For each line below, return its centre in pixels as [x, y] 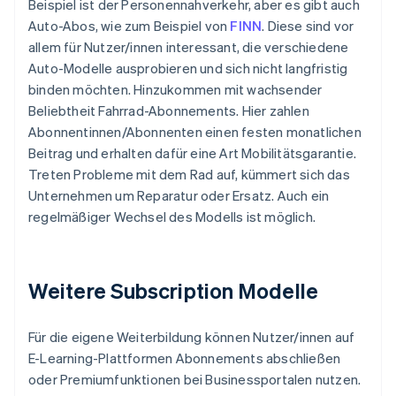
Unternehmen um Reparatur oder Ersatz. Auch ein [179, 196]
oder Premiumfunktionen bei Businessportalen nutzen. [195, 380]
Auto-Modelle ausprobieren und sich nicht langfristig [188, 69]
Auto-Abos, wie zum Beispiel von [129, 26]
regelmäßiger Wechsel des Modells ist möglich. [172, 217]
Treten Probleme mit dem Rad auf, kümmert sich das [189, 175]
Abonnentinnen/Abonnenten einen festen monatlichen [195, 132]
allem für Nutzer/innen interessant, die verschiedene [189, 47]
